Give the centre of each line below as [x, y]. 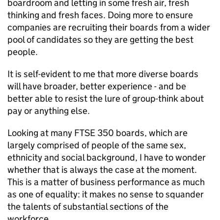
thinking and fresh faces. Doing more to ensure [100, 15]
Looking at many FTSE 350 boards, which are [97, 133]
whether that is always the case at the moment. [102, 170]
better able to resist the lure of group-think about [106, 98]
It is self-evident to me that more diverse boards [103, 74]
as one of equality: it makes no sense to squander [106, 194]
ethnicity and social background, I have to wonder [107, 157]
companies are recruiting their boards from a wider [109, 27]
